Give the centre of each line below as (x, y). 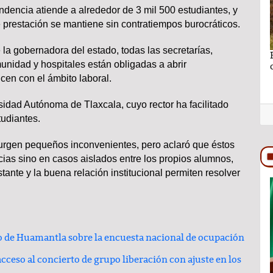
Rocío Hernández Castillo (129, 66)
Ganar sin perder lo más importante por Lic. (169, 55)
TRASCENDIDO (114, 196)
